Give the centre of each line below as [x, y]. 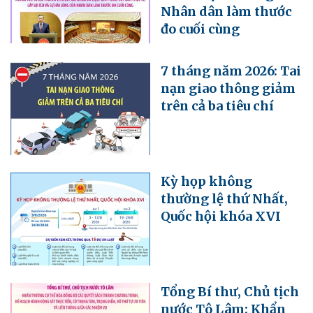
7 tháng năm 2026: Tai [231, 71]
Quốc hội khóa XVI [221, 217]
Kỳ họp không [206, 182]
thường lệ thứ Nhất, [224, 199]
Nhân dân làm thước [226, 11]
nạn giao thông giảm [228, 88]
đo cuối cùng [200, 29]
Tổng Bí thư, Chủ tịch [230, 292]
